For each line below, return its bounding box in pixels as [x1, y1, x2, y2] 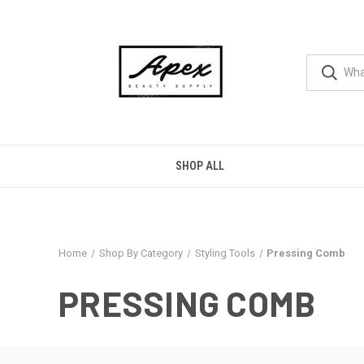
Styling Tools [194, 247, 255, 259]
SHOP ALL [175, 159, 224, 172]
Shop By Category [98, 247, 183, 259]
